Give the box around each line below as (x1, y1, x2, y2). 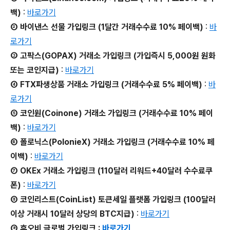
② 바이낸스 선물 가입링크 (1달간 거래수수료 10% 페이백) (10, 22, 203, 32)
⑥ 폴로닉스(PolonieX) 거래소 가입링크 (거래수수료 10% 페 (10, 137, 215, 147)
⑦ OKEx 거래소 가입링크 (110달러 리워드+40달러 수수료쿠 (10, 166, 213, 176)
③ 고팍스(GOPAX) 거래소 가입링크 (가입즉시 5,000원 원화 (10, 51, 216, 61)
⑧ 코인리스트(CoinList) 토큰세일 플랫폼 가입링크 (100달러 (10, 195, 216, 204)
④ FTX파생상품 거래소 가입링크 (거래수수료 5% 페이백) (10, 80, 202, 89)
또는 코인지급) (10, 65, 59, 75)
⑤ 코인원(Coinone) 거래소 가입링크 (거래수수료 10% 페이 (10, 108, 213, 118)
